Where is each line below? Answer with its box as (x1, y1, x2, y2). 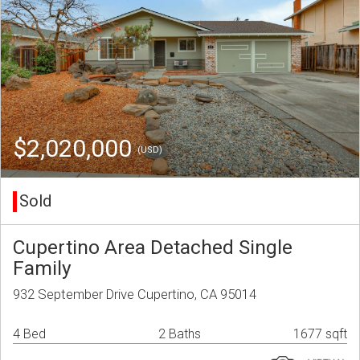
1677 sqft (293, 326, 347, 342)
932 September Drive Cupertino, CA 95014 (13, 286, 256, 303)
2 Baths (158, 326, 201, 342)
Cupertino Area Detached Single (13, 235, 292, 260)
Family (13, 256, 72, 280)
